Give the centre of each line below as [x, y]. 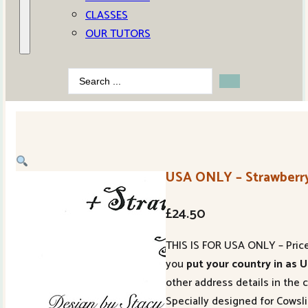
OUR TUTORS [118, 34]
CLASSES [107, 15]
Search [84, 77]
